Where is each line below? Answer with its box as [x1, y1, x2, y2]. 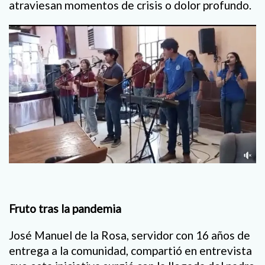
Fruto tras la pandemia [9, 202, 121, 216]
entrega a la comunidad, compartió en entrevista [9, 244, 252, 258]
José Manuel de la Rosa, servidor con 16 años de [9, 228, 250, 243]
